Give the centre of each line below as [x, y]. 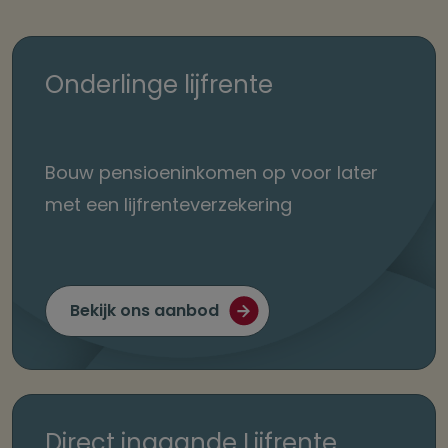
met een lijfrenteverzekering [168, 205]
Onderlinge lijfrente [159, 85]
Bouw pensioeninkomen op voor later [211, 173]
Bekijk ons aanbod [144, 311]
